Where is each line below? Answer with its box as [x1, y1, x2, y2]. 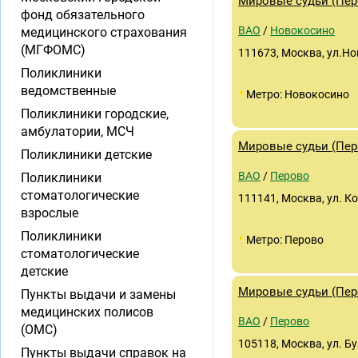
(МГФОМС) [21, 42, 86, 58]
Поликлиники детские [21, 147, 152, 162]
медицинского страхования [21, 25, 187, 40]
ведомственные [21, 83, 116, 98]
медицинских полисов [21, 304, 153, 320]
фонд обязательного [21, 7, 145, 22]
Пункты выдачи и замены [21, 287, 176, 302]
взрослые [21, 205, 78, 221]
